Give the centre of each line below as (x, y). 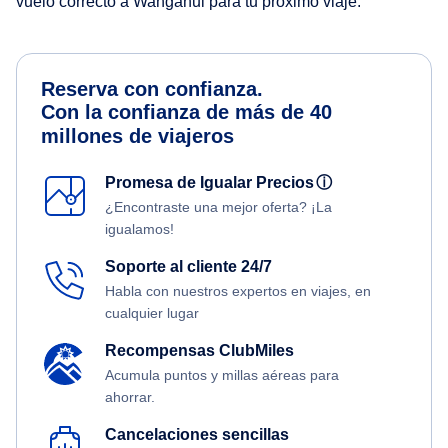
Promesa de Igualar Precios (213, 183)
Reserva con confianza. (152, 89)
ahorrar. (130, 397)
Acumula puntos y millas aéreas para (222, 375)
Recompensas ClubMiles (199, 351)
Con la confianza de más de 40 (186, 112)
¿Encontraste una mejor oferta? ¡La (218, 207)
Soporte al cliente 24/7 (188, 267)
